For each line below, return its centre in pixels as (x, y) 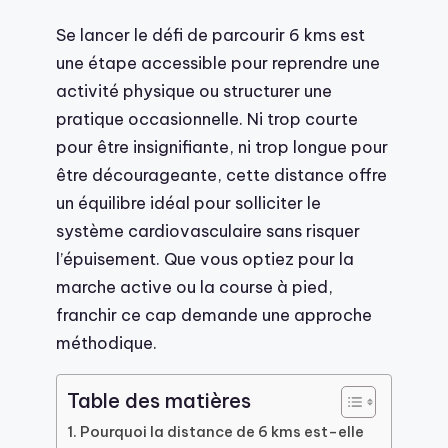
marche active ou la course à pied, (194, 287)
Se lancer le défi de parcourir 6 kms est (210, 35)
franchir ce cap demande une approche (214, 315)
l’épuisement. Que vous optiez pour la (205, 259)
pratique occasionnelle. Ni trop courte (207, 119)
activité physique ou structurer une (194, 91)
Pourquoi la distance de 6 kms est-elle (221, 431)
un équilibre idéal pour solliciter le (188, 203)
